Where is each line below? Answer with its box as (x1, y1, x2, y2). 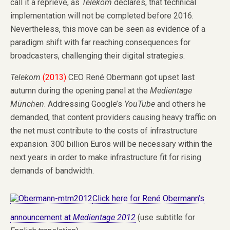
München (10, 99, 44, 109)
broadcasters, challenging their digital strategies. (10, 51, 185, 61)
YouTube (122, 99, 155, 109)
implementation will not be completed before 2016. (10, 11, 194, 21)
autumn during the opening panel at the (10, 86, 150, 96)
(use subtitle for (136, 213, 195, 223)
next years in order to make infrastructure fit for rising (10, 152, 201, 163)
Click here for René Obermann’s (92, 194, 204, 204)
